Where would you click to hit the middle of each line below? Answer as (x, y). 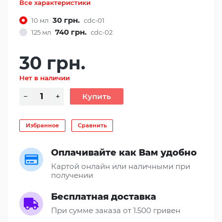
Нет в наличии (45, 78)
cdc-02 (102, 32)
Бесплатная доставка (104, 196)
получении (72, 175)
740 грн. (71, 32)
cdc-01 (94, 20)
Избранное (42, 125)
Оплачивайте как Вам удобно (124, 152)
